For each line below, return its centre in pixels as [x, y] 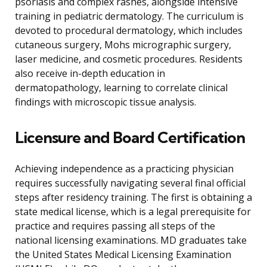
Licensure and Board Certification [130, 138]
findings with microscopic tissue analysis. [105, 102]
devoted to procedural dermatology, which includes [129, 31]
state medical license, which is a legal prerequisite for [133, 212]
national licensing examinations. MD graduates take [131, 240]
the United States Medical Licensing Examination [123, 255]
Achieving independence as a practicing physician [124, 169]
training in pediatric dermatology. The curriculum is [129, 16]
